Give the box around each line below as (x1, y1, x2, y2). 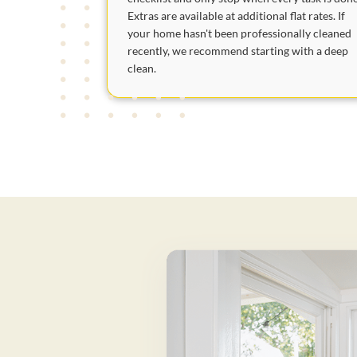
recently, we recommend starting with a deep (127, 44, 349, 58)
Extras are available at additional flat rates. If (127, 9, 346, 23)
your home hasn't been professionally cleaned (127, 26, 352, 41)
